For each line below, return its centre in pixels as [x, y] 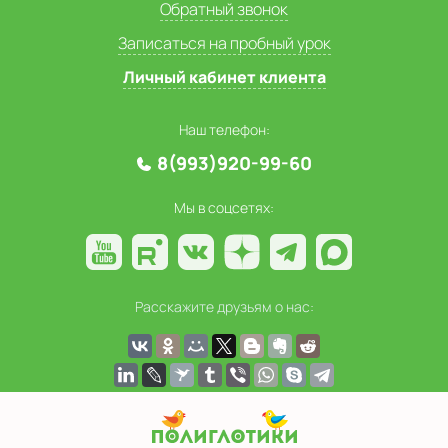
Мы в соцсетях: [224, 207]
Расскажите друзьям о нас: [224, 306]
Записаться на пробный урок [224, 43]
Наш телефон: [224, 129]
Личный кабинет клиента [224, 77]
